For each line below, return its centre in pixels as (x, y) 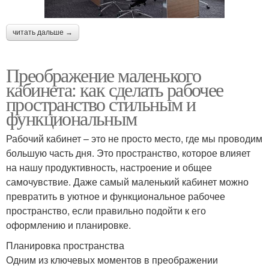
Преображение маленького (104, 75)
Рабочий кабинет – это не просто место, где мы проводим (134, 139)
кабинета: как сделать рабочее (115, 89)
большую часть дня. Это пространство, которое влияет (128, 153)
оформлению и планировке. (68, 225)
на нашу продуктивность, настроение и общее (109, 168)
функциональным (71, 118)
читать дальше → (43, 33)
